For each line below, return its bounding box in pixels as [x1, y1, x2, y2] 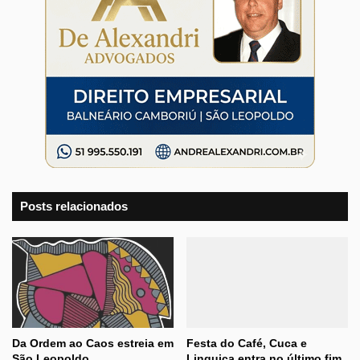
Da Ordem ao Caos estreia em [12, 337, 174, 350]
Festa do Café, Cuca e [186, 337, 307, 350]
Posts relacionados [20, 198, 128, 213]
